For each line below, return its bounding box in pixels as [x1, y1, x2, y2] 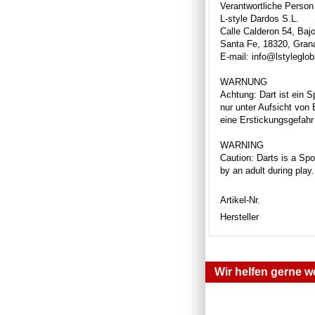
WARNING [220, 139, 264, 150]
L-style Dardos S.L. [220, 13, 299, 24]
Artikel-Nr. [220, 194, 260, 205]
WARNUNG [220, 76, 267, 87]
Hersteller [220, 211, 259, 222]
